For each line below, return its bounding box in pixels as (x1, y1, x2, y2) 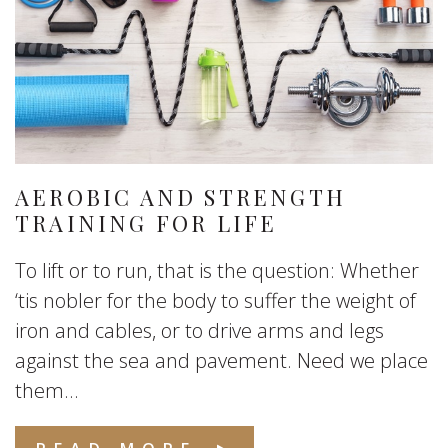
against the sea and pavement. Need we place (15, 347, 428, 374)
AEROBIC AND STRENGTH (15, 182, 346, 212)
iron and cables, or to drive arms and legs (15, 317, 384, 344)
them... (15, 377, 79, 404)
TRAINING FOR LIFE (15, 208, 278, 238)
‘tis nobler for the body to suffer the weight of (15, 287, 416, 314)
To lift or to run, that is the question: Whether (15, 257, 419, 284)
